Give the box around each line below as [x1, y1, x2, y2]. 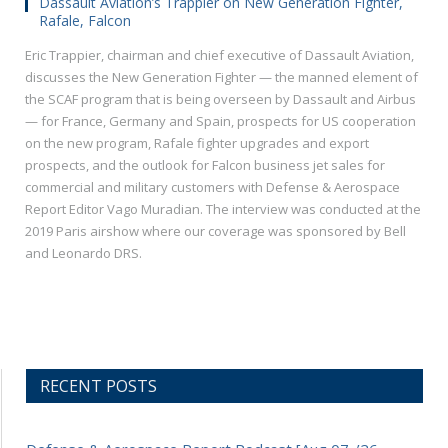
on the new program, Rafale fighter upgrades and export [25, 134, 369, 153]
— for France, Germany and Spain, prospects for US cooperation [25, 112, 416, 131]
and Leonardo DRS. [25, 244, 142, 263]
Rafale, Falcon [39, 11, 131, 31]
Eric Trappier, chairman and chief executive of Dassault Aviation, [25, 46, 414, 65]
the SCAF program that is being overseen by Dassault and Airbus [25, 90, 416, 109]
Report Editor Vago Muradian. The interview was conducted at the [25, 200, 421, 219]
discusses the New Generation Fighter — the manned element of [25, 68, 418, 87]
